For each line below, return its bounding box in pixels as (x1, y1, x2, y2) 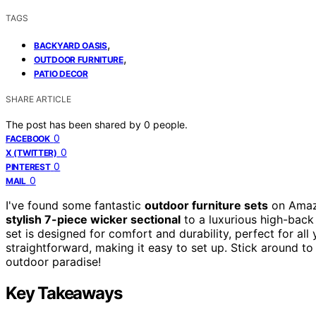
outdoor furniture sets (145, 197, 268, 212)
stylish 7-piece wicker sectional (6, 212, 181, 226)
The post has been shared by (6, 118, 144, 130)
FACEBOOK (6, 133, 50, 144)
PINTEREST (6, 161, 51, 172)
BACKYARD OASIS (34, 39, 107, 51)
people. (153, 118, 188, 130)
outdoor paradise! (6, 254, 101, 269)
